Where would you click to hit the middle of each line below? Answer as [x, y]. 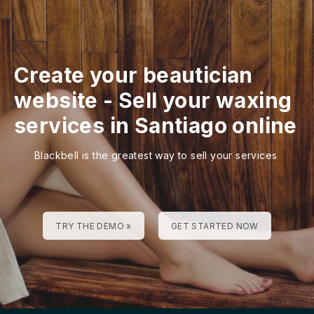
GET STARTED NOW [214, 226]
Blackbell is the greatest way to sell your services [156, 155]
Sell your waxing [205, 100]
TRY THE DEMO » [94, 226]
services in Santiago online [156, 125]
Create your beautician [134, 75]
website [56, 100]
